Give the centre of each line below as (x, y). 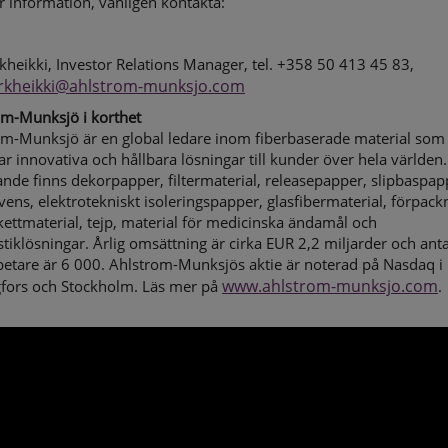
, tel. (261, 64)
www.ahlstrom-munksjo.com (330, 286)
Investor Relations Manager (150, 64)
